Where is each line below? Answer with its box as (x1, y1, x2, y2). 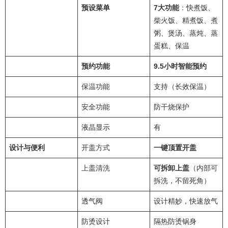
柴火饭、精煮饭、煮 (154, 16, 218, 25)
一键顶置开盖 (154, 144, 196, 152)
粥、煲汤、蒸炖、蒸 (154, 29, 218, 38)
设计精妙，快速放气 (154, 197, 218, 206)
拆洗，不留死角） (154, 177, 211, 185)
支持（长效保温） (154, 82, 211, 91)
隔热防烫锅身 (154, 217, 196, 226)
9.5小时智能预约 (154, 62, 207, 71)
